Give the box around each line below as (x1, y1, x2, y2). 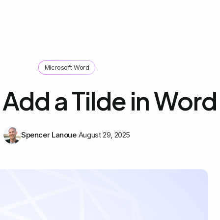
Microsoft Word (44, 63, 89, 71)
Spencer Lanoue (21, 130, 77, 140)
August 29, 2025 (78, 130, 131, 140)
